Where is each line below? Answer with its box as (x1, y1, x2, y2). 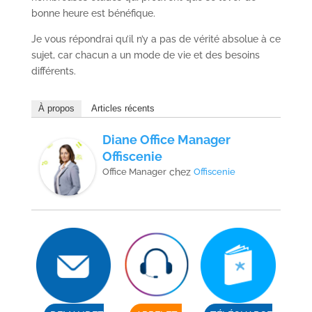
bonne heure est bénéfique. (31, 8, 155, 19)
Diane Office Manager (102, 132, 231, 147)
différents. (31, 65, 76, 77)
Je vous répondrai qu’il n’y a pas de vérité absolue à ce (31, 33, 281, 45)
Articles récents (91, 103, 155, 114)
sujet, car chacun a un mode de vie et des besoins (31, 49, 260, 61)
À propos (38, 103, 75, 114)
